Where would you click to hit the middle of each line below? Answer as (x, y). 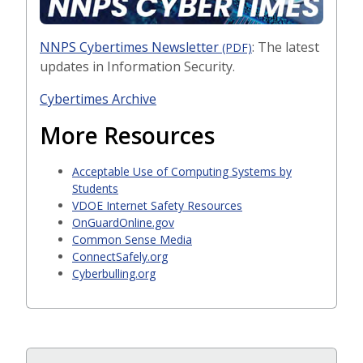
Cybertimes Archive (98, 98)
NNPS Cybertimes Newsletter (129, 47)
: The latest (286, 47)
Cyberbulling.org (114, 273)
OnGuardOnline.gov (123, 222)
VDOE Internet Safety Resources (157, 205)
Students (95, 188)
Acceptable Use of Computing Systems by (182, 171)
